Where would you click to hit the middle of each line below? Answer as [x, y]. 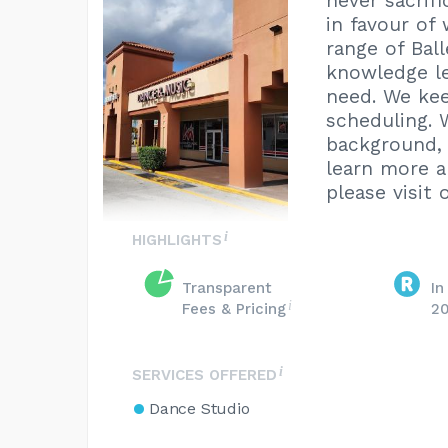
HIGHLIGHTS [177, 240]
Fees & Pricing [234, 309]
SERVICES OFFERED [204, 375]
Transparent [227, 288]
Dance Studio [199, 408]
